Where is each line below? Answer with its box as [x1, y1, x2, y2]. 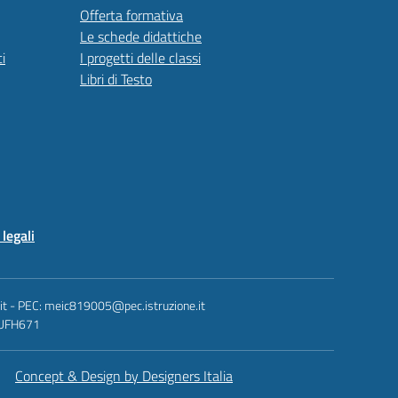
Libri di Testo [80, 68, 152, 90]
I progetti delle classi [80, 47, 201, 68]
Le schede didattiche [80, 26, 202, 47]
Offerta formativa [80, 4, 183, 26]
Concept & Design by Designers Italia [15, 365, 233, 386]
